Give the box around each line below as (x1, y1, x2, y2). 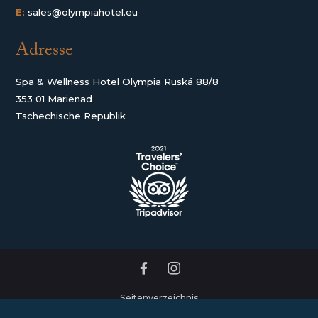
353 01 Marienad (16, 93, 93, 105)
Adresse (16, 37, 74, 67)
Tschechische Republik (16, 110, 126, 122)
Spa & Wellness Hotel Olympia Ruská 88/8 (16, 76, 219, 88)
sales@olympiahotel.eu (28, 6, 138, 18)
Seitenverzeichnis (119, 292, 199, 304)
